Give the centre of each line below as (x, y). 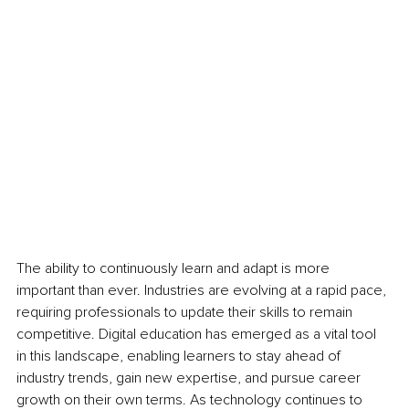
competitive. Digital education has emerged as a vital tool (198, 334)
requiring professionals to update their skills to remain (186, 312)
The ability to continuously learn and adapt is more (175, 268)
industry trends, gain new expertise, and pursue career (190, 378)
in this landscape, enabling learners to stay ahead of (180, 356)
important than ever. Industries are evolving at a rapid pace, (203, 290)
